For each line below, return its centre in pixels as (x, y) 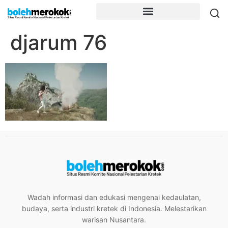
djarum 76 (59, 42)
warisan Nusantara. (114, 220)
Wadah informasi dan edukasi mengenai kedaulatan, (114, 197)
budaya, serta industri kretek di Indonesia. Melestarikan (114, 209)
